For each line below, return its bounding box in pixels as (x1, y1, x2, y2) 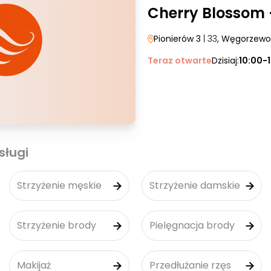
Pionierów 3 (154, 33, 201, 45)
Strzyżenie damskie (149, 178, 240, 192)
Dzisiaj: (212, 54, 239, 67)
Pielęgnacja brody (149, 218, 235, 232)
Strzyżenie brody (17, 218, 96, 232)
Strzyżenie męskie (17, 178, 102, 192)
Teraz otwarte (148, 54, 212, 67)
